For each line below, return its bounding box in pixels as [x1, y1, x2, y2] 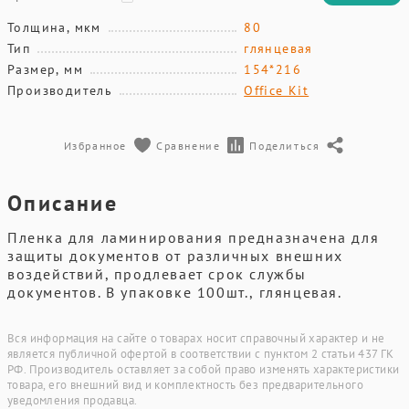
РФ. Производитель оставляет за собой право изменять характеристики [7, 362, 400, 377]
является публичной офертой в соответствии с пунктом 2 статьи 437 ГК [7, 346, 394, 362]
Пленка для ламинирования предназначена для [7, 228, 380, 246]
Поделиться [249, 138, 320, 152]
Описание [7, 189, 119, 217]
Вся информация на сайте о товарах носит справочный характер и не [7, 330, 385, 346]
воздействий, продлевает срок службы [7, 265, 308, 283]
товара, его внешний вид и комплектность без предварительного [7, 377, 363, 393]
